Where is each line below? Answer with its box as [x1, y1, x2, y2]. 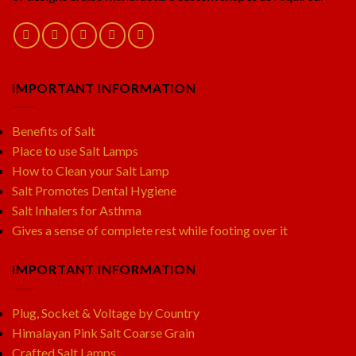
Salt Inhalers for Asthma [12, 203, 141, 219]
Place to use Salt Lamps [12, 143, 138, 159]
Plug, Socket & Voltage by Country [12, 305, 199, 320]
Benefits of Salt [12, 123, 95, 139]
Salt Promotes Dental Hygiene [12, 183, 176, 199]
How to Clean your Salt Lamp [12, 163, 169, 179]
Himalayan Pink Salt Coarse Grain [12, 325, 195, 340]
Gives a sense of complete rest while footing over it [12, 222, 288, 238]
